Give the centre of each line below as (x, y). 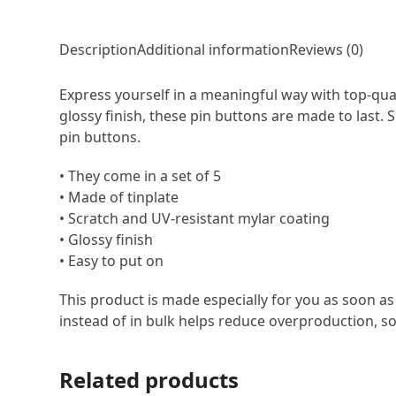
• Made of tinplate (119, 197)
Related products (149, 379)
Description (99, 49)
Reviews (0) (327, 49)
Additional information (213, 49)
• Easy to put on (112, 260)
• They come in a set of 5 (141, 175)
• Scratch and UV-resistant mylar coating (195, 218)
